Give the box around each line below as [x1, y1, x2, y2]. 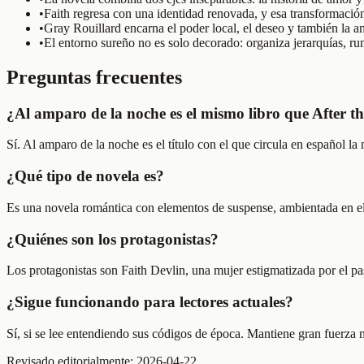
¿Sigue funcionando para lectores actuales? [6, 293, 293, 310]
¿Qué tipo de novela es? [6, 167, 164, 185]
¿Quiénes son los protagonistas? [6, 230, 219, 248]
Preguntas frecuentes [6, 66, 182, 88]
